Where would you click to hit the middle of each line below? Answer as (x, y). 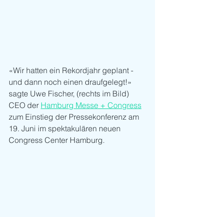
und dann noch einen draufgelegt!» (71, 82)
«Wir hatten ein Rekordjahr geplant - (72, 70)
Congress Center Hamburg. (57, 140)
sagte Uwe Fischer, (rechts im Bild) (70, 94)
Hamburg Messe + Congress (91, 105)
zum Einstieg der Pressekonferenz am (75, 117)
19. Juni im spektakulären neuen (66, 129)
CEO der (25, 105)
